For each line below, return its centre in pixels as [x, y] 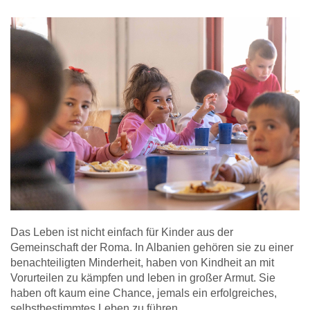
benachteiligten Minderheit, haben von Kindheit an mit [142, 262]
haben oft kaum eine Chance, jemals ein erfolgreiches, [144, 293]
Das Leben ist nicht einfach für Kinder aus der [122, 232]
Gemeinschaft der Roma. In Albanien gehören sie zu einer [152, 247]
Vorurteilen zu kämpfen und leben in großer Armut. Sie [143, 277]
